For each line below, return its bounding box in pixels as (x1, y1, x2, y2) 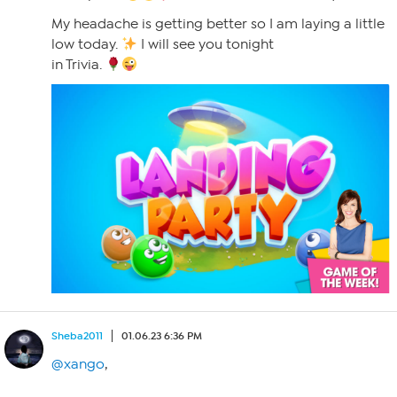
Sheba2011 (51, 330, 103, 343)
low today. (51, 36, 121, 52)
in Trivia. (51, 57, 105, 73)
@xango (51, 356, 105, 373)
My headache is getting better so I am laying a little (51, 16, 385, 32)
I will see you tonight (137, 36, 275, 52)
